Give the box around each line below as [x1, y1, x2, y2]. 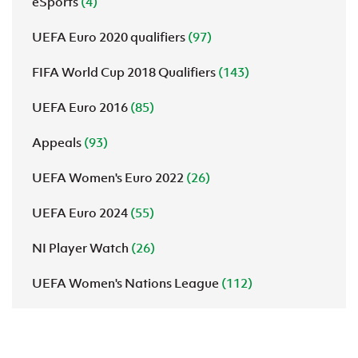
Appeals [32, 134, 84, 150]
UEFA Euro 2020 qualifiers [32, 29, 188, 45]
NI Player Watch [32, 240, 131, 256]
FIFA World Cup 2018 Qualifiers [32, 64, 218, 80]
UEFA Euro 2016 [32, 99, 130, 115]
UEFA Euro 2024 [32, 205, 130, 221]
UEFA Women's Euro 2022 [32, 169, 186, 185]
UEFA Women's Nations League [32, 275, 221, 291]
